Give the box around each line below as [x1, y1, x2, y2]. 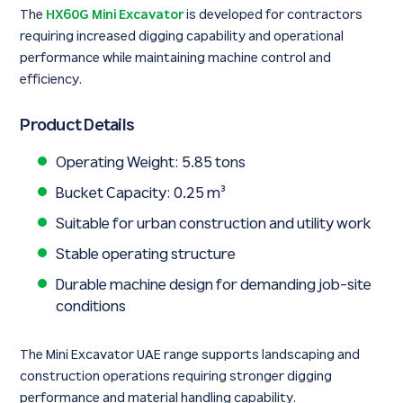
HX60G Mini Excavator [46, 8, 184, 22]
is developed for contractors [184, 8, 363, 22]
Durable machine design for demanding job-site [56, 277, 372, 294]
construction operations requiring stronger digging [20, 370, 333, 384]
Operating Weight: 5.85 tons [56, 155, 246, 172]
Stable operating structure [56, 246, 237, 264]
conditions [56, 299, 127, 316]
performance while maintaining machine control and [20, 51, 332, 66]
